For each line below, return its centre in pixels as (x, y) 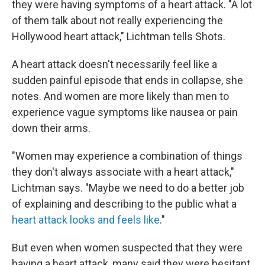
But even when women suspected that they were (127, 248)
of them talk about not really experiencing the (117, 20)
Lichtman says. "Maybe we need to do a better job (128, 188)
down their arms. (51, 128)
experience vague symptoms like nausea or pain (125, 112)
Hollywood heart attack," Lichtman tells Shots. (119, 36)
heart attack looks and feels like (86, 220)
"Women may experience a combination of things (127, 156)
